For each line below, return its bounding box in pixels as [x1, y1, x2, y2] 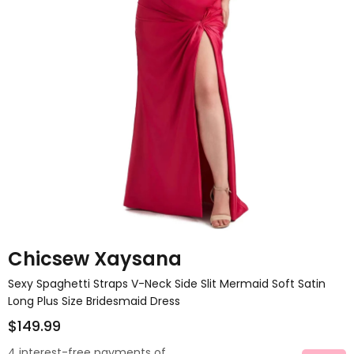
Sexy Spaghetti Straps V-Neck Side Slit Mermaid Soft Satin [8, 276, 326, 292]
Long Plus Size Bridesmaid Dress [8, 293, 180, 309]
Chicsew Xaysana [8, 246, 182, 272]
